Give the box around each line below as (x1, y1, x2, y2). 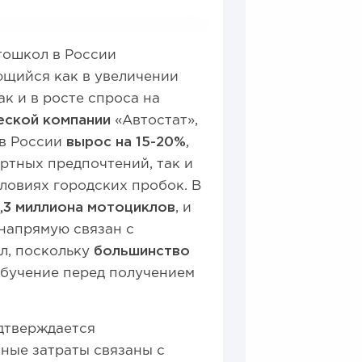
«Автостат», (111, 115, 199, 127)
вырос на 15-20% (66, 137, 187, 149)
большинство (94, 246, 191, 258)
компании (43, 115, 112, 127)
